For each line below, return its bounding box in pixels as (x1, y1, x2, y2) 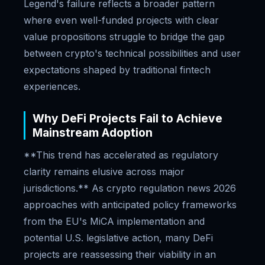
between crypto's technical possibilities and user (24, 47, 241, 59)
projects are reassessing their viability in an (24, 248, 216, 260)
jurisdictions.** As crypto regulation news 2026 (24, 182, 236, 194)
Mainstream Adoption (33, 125, 153, 140)
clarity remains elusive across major (24, 166, 185, 177)
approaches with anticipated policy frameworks (24, 199, 237, 211)
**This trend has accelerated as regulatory (24, 149, 218, 161)
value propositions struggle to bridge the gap (24, 31, 225, 43)
